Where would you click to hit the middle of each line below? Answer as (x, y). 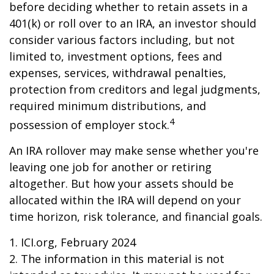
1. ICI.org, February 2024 (72, 242)
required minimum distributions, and (108, 106)
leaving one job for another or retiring (110, 167)
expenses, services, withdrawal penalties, (118, 73)
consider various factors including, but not (122, 40)
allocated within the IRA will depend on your (125, 200)
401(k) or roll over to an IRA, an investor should (133, 23)
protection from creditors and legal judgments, (135, 89)
